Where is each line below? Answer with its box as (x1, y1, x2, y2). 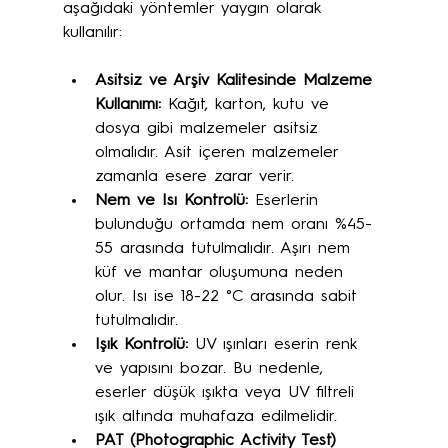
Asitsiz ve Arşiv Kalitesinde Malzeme (94, 73, 379, 90)
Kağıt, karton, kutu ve (160, 97, 336, 114)
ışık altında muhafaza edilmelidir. (94, 409, 337, 426)
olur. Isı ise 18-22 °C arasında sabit (94, 289, 364, 306)
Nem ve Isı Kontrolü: (94, 193, 248, 210)
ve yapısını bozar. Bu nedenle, (94, 361, 330, 378)
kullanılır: (62, 25, 122, 42)
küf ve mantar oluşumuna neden (94, 265, 350, 282)
